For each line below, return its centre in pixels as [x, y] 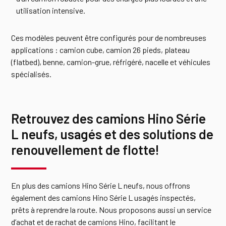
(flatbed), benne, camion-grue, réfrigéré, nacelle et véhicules [111, 62]
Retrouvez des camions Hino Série [109, 118]
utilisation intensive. [51, 10]
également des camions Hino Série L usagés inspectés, [104, 197]
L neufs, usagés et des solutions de [112, 134]
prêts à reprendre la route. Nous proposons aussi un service [111, 210]
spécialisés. [32, 74]
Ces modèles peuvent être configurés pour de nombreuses [109, 38]
